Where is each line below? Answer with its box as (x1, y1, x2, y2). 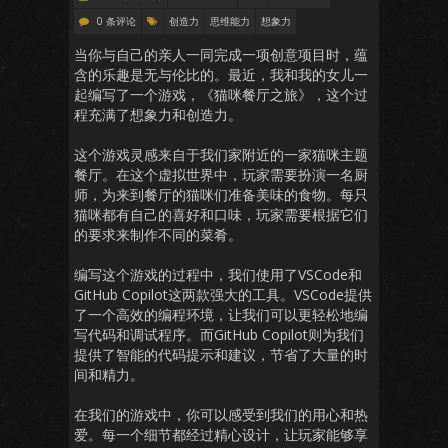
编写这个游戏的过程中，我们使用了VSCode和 (74, 265, 362, 284)
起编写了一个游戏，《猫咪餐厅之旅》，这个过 (74, 85, 368, 104)
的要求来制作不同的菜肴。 (74, 225, 242, 244)
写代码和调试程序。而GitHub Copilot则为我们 (74, 325, 364, 344)
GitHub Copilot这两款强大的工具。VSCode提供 (74, 285, 372, 304)
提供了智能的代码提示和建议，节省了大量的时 (74, 345, 368, 364)
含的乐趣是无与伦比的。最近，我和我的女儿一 (74, 65, 368, 84)
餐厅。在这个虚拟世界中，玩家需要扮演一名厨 (74, 165, 368, 184)
